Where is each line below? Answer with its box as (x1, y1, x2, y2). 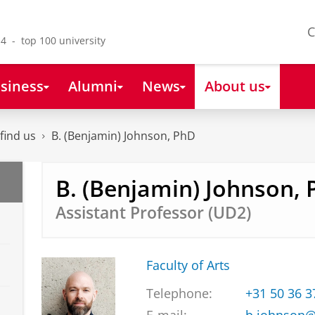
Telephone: (146, 285, 212, 302)
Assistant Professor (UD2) (55, 201, 251, 224)
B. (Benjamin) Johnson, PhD (51, 128, 195, 144)
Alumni (67, 75, 117, 96)
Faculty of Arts (146, 257, 230, 274)
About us (204, 75, 265, 96)
